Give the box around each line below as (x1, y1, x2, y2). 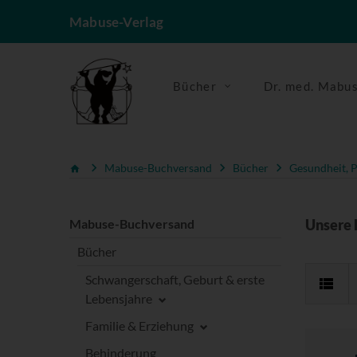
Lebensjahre (85, 290, 152, 306)
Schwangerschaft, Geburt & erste (85, 271, 265, 287)
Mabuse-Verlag (69, 14, 164, 30)
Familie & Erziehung (85, 317, 194, 333)
